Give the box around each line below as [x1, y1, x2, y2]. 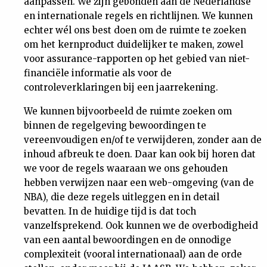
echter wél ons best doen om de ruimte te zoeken [24, 24, 246, 36]
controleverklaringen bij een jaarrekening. [24, 82, 218, 93]
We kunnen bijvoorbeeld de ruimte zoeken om [24, 105, 232, 117]
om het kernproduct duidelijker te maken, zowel [24, 39, 243, 50]
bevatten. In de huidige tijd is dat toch [24, 206, 196, 217]
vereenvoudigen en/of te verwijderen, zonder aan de [24, 134, 262, 145]
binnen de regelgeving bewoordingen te [24, 120, 206, 131]
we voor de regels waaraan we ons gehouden [24, 163, 228, 174]
